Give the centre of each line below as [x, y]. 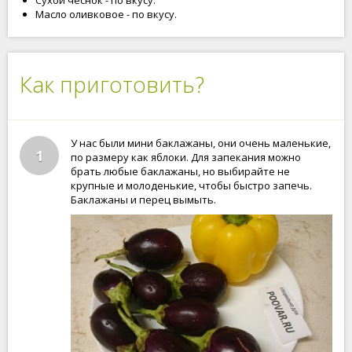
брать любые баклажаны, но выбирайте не [180, 171]
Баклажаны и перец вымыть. [143, 200]
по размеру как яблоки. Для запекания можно [186, 157]
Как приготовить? [112, 84]
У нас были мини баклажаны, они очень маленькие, [201, 143]
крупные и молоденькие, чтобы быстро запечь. [191, 185]
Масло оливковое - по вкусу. [106, 14]
